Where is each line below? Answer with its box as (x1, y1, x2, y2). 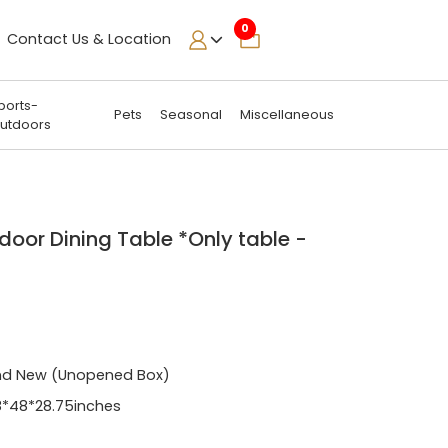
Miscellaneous (240, 106, 335, 124)
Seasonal (160, 106, 223, 124)
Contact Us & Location (7, 29, 171, 50)
